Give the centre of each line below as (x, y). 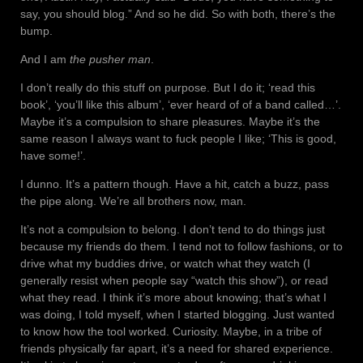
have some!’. (53, 156)
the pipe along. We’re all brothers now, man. (133, 201)
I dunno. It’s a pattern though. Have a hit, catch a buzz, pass (175, 184)
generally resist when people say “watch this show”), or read (174, 281)
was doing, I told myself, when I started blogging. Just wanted (177, 315)
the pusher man (110, 60)
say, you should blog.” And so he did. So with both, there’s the (178, 14)
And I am (45, 60)
